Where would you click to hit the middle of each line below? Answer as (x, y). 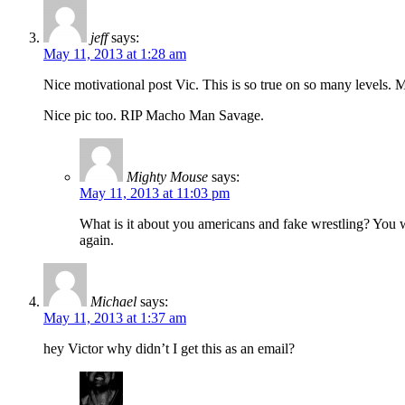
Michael (113, 302)
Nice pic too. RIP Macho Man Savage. (154, 116)
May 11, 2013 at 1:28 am (115, 54)
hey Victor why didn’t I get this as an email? (169, 349)
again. (97, 240)
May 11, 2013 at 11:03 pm (155, 193)
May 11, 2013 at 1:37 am (115, 318)
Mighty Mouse (167, 177)
